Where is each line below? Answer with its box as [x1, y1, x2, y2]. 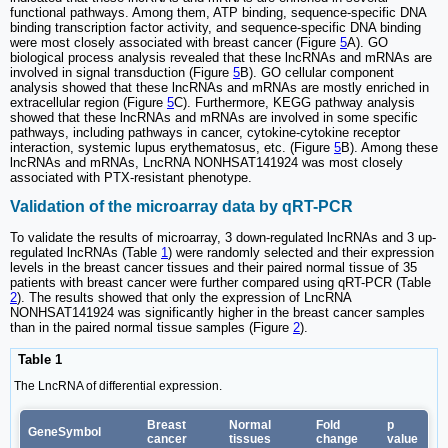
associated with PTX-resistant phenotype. [10, 170, 252, 186]
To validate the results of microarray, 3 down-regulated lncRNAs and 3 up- [10, 229, 436, 245]
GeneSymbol [28, 424, 101, 439]
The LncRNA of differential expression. [14, 378, 222, 393]
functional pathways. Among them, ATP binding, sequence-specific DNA [10, 5, 426, 21]
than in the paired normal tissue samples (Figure [10, 319, 293, 335]
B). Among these [341, 140, 438, 156]
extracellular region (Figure [10, 95, 167, 111]
